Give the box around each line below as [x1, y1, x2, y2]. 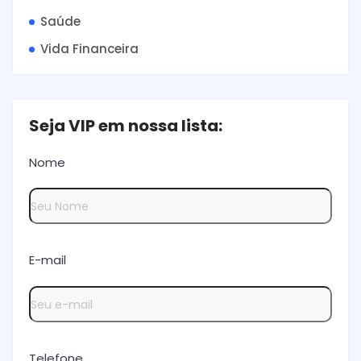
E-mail [29, 251, 66, 269]
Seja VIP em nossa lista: [29, 114, 222, 137]
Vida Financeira [40, 39, 139, 57]
